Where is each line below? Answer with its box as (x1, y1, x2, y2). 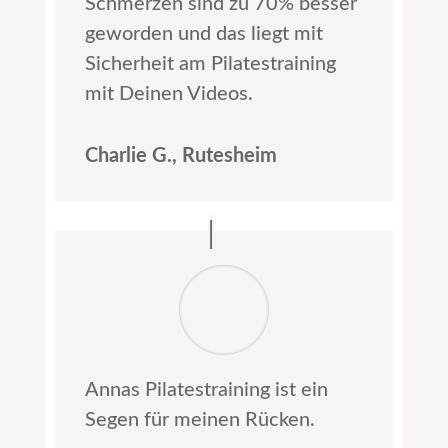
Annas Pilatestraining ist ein (84, 380, 328, 401)
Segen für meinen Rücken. (84, 410, 315, 431)
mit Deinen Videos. (84, 84, 253, 105)
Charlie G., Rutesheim (84, 146, 277, 167)
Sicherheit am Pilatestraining (84, 54, 336, 75)
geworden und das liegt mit (84, 24, 323, 45)
